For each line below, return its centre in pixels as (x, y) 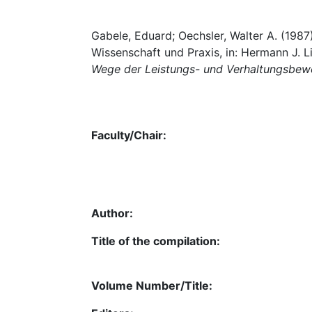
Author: (112, 213)
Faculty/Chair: (129, 135)
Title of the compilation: (156, 241)
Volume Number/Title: (152, 285)
